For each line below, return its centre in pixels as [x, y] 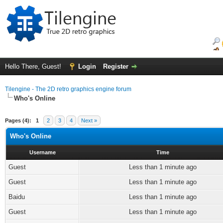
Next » [89, 120]
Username [43, 152]
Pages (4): [18, 120]
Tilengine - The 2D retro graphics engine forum [68, 89]
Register [116, 66]
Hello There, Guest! [34, 66]
